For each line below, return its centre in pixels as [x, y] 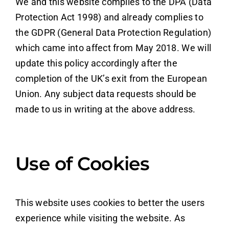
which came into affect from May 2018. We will [113, 48]
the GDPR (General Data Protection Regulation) [113, 32]
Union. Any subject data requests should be [106, 94]
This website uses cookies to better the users [110, 202]
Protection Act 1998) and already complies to [109, 17]
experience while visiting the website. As [100, 218]
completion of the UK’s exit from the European [111, 78]
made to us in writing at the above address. [105, 109]
